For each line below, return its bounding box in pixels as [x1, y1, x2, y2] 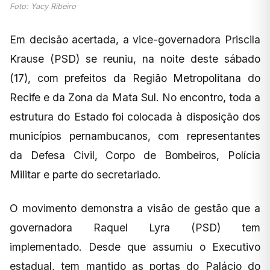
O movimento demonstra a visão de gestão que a [10, 201, 260, 215]
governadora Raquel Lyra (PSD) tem [10, 221, 260, 234]
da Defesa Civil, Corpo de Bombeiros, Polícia [10, 148, 260, 162]
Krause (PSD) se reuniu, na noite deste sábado [10, 52, 260, 65]
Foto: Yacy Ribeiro [10, 1, 76, 11]
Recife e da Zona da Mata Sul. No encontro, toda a [10, 90, 260, 104]
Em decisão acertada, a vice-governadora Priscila [10, 33, 260, 46]
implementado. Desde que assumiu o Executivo [10, 240, 260, 253]
